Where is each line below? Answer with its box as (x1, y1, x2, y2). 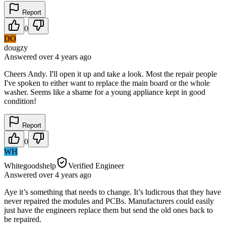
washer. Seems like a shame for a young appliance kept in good (4, 87, 205, 96)
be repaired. (4, 214, 41, 223)
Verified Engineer (68, 161, 124, 170)
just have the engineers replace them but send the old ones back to (4, 205, 213, 214)
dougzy (4, 43, 28, 52)
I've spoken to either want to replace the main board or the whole (4, 78, 210, 87)
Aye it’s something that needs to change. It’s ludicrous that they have (4, 187, 221, 196)
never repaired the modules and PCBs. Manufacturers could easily (4, 196, 214, 205)
